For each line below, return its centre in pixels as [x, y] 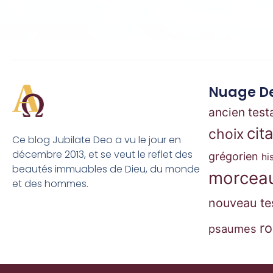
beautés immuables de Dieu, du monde [106, 169]
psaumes [233, 229]
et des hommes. [50, 184]
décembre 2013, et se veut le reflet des [102, 155]
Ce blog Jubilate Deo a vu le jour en [97, 140]
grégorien [234, 157]
